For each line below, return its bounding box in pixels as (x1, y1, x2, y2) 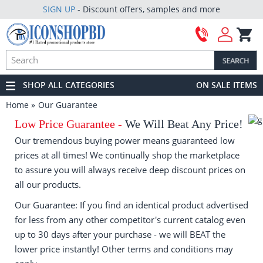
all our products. (15, 178, 81, 190)
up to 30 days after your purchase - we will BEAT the (15, 228, 225, 240)
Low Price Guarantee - (15, 117, 125, 130)
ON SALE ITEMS (196, 79, 257, 90)
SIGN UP (43, 4, 75, 15)
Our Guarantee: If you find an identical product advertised (15, 199, 248, 211)
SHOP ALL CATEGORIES (23, 79, 114, 90)
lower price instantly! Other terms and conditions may (15, 243, 233, 255)
